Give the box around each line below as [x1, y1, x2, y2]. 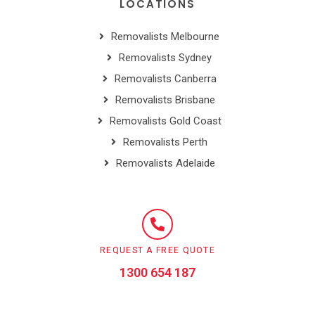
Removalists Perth [123, 136, 208, 149]
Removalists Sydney [119, 51, 212, 65]
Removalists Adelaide [115, 157, 215, 170]
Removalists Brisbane [115, 94, 216, 107]
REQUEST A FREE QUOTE [100, 245, 215, 256]
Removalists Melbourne [111, 30, 220, 44]
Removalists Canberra [114, 72, 217, 86]
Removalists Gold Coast [109, 115, 221, 128]
